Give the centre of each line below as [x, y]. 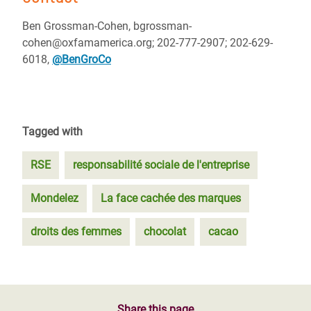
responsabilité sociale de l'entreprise [161, 165]
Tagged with [52, 132]
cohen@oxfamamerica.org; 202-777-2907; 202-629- [148, 43]
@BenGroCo [82, 59]
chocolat [165, 232]
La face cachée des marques [171, 198]
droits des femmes [76, 232]
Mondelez [54, 198]
